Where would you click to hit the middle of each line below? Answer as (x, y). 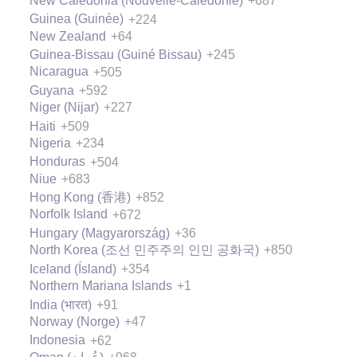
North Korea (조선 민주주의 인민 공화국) (144, 250)
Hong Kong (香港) (80, 198)
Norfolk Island (69, 214)
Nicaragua (59, 72)
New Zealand (68, 36)
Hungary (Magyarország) (100, 233)
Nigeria (50, 143)
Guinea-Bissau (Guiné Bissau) (116, 55)
